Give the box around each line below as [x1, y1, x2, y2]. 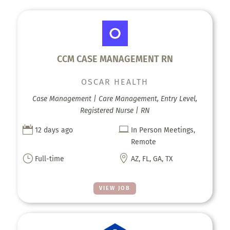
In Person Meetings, [131, 125, 196, 135]
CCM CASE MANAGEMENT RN [56, 53, 173, 65]
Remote [131, 137, 157, 146]
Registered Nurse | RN [80, 106, 150, 115]
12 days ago [34, 125, 73, 135]
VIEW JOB [99, 184, 131, 191]
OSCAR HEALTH [81, 76, 149, 87]
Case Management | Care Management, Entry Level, [32, 94, 198, 103]
